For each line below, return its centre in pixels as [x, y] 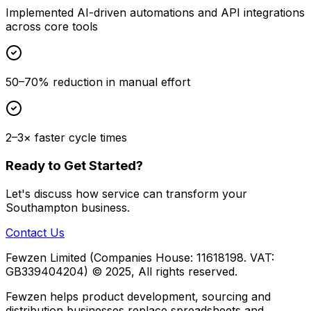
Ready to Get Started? [74, 165]
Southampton [42, 207]
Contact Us [35, 232]
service [121, 193]
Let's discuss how [54, 193]
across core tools [52, 27]
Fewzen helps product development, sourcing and [138, 296]
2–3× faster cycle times [66, 138]
